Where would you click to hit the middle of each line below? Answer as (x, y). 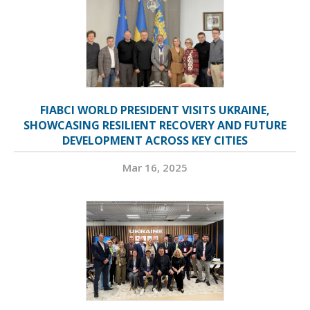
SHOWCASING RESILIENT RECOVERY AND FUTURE (155, 126)
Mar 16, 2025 (155, 168)
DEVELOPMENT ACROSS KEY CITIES (155, 141)
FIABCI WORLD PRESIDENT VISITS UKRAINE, (155, 110)
